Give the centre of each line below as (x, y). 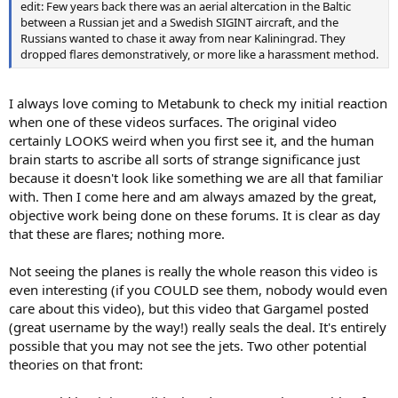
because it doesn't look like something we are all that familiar (196, 177)
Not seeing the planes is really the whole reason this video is (193, 271)
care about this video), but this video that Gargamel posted (189, 308)
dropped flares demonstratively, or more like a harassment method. (199, 55)
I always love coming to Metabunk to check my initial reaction (198, 103)
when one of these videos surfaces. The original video (173, 121)
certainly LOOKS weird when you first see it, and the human (191, 140)
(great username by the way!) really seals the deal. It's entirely (198, 326)
